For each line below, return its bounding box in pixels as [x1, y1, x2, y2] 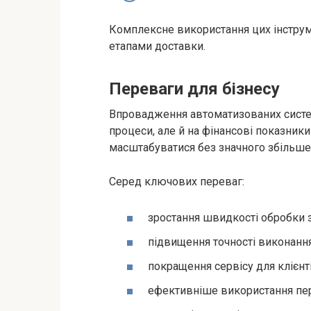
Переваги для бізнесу [109, 79, 280, 99]
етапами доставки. [109, 40, 205, 53]
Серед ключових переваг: [109, 175, 244, 189]
